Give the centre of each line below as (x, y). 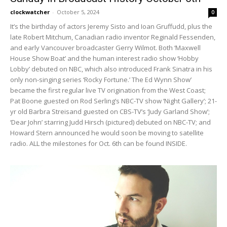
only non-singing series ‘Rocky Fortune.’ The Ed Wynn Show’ (101, 80)
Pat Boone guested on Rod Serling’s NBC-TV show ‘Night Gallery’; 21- (113, 101)
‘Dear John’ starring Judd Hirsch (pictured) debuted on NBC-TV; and (110, 122)
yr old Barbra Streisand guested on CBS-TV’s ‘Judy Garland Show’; (110, 112)
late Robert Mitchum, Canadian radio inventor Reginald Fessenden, (113, 37)
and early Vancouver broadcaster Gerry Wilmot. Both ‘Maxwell (105, 48)
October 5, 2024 (78, 12)
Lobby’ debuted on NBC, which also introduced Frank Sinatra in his (111, 69)
